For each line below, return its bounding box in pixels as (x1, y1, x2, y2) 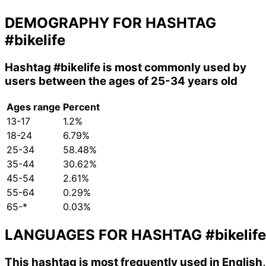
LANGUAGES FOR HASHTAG (5, 226, 205, 243)
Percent (63, 100, 100, 113)
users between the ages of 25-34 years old (5, 74, 237, 88)
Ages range (7, 100, 61, 113)
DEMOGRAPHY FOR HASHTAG (5, 14, 216, 32)
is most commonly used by (100, 61, 246, 75)
